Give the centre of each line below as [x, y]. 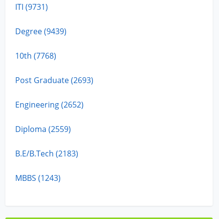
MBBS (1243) [38, 178]
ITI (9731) [32, 7]
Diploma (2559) [43, 129]
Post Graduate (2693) [55, 80]
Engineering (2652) [50, 104]
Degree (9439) [41, 31]
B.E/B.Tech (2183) [47, 153]
